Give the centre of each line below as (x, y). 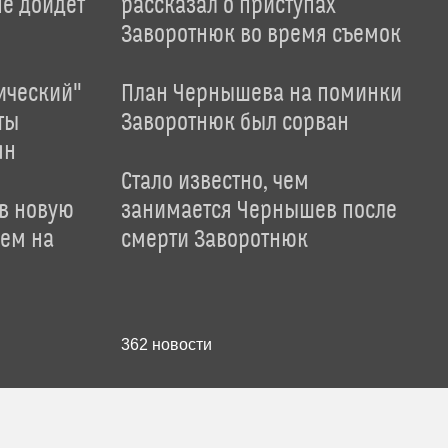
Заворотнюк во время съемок (260, 35)
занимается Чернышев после (258, 211)
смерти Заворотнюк (214, 240)
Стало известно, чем (214, 182)
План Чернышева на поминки (261, 94)
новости (179, 344)
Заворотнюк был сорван (234, 123)
